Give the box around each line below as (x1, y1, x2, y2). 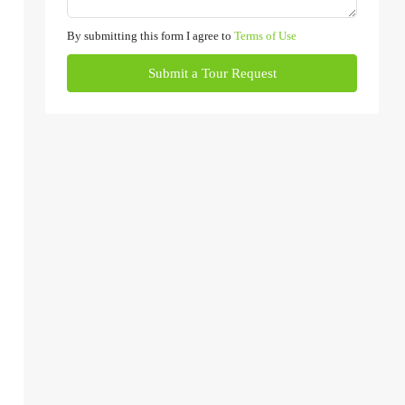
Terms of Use (234, 29, 297, 42)
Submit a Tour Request (147, 66, 277, 80)
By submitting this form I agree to (67, 29, 234, 42)
